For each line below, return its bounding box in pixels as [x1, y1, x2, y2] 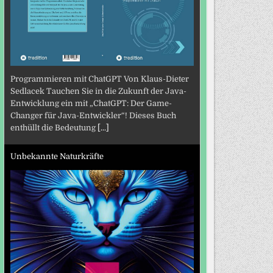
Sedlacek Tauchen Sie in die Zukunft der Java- [10, 87, 186, 96]
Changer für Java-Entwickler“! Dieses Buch [10, 111, 176, 121]
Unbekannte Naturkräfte [10, 151, 104, 161]
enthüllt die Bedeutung [10, 123, 97, 133]
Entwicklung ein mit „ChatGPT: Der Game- [10, 99, 172, 108]
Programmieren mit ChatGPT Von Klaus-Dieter [10, 74, 189, 84]
